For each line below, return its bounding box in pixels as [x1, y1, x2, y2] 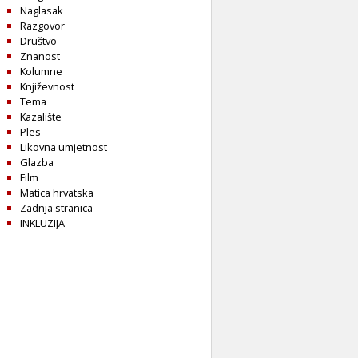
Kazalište [20, 109, 62, 124]
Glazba [20, 154, 54, 169]
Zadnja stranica [20, 200, 93, 215]
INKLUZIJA [20, 215, 65, 230]
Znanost [20, 48, 60, 63]
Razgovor [20, 18, 65, 33]
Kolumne [20, 63, 62, 78]
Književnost [20, 78, 74, 93]
